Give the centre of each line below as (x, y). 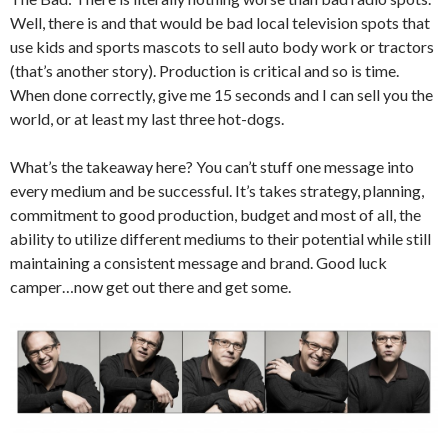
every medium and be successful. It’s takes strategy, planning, (217, 191)
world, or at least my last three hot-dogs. (147, 119)
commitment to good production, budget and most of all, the (215, 215)
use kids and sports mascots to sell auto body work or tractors (222, 47)
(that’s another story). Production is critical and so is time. (204, 71)
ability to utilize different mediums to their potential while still (220, 239)
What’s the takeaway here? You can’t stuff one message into (212, 167)
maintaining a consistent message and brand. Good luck (198, 263)
